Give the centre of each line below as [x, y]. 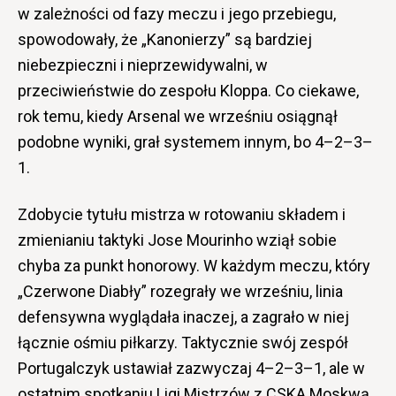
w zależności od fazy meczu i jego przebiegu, [177, 14]
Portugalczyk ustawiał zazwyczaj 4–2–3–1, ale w [191, 369]
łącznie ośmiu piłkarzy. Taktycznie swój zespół [183, 343]
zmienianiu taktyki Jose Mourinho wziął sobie [177, 240]
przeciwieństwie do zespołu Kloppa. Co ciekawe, [188, 91]
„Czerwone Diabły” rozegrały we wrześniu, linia [180, 292]
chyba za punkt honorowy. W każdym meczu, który [194, 266]
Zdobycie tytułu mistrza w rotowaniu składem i [182, 215]
